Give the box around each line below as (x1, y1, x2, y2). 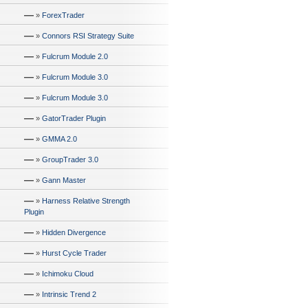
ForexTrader (42, 11, 85, 19)
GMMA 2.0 (42, 135, 77, 143)
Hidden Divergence (42, 228, 106, 236)
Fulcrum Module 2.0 (42, 52, 108, 60)
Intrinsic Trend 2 (42, 290, 96, 298)
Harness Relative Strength (42, 197, 130, 205)
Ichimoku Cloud (42, 269, 93, 278)
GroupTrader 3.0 (42, 155, 98, 164)
